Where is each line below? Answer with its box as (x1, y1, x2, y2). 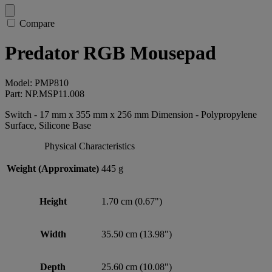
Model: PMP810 (5, 77, 69, 88)
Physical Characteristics (44, 140, 135, 151)
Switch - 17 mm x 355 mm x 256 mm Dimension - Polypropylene (5, 109, 257, 120)
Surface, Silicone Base (5, 120, 91, 131)
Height (39, 195, 67, 206)
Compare (19, 18, 55, 29)
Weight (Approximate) (7, 163, 99, 174)
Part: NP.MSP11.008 (5, 88, 84, 99)
